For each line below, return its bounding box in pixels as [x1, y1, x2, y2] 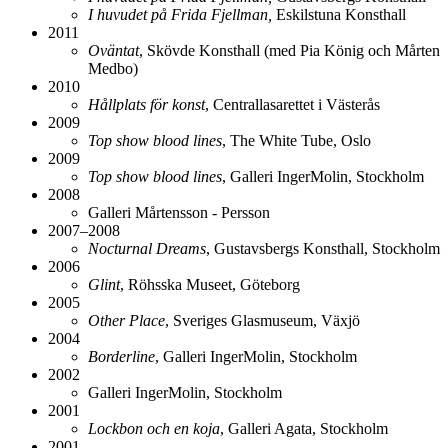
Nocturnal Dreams [88, 239, 206, 257]
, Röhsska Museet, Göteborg [120, 275, 300, 293]
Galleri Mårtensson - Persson [88, 203, 270, 221]
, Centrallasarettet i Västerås [205, 95, 380, 113]
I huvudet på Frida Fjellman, [88, 5, 272, 23]
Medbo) [88, 59, 138, 77]
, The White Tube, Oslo [222, 131, 371, 149]
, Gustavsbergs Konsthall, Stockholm [206, 239, 440, 257]
